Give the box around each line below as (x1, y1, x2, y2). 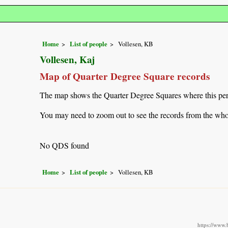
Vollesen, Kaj (40, 52, 95, 67)
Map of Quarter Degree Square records (40, 69, 210, 83)
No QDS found (40, 139, 89, 151)
